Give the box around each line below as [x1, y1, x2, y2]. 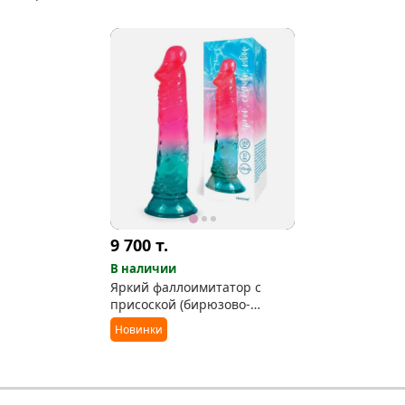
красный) [109, 313, 168, 331]
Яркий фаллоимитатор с [109, 278, 261, 297]
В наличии [109, 260, 176, 278]
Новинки [114, 322, 163, 338]
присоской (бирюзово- [109, 296, 250, 314]
